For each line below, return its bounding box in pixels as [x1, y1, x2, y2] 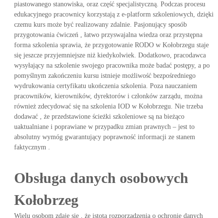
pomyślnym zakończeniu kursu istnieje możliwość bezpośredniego [14, 72, 196, 79]
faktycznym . [14, 144, 50, 151]
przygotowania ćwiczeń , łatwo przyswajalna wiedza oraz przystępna [14, 31, 202, 38]
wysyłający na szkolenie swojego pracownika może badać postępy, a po [14, 62, 210, 69]
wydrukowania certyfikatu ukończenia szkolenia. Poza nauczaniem [14, 82, 197, 90]
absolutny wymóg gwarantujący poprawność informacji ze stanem [14, 133, 195, 141]
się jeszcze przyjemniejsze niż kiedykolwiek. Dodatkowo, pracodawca [14, 52, 206, 59]
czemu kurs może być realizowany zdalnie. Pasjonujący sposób [14, 21, 187, 28]
